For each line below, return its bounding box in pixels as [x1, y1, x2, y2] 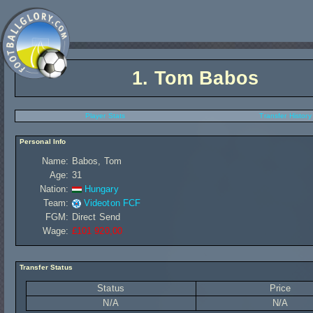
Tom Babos [154, 68, 259, 89]
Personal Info [17, 138, 66, 145]
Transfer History [259, 112, 312, 119]
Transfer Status [17, 263, 73, 271]
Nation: [39, 184, 69, 194]
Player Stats [85, 112, 126, 119]
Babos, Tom [71, 156, 122, 166]
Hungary [84, 184, 119, 194]
